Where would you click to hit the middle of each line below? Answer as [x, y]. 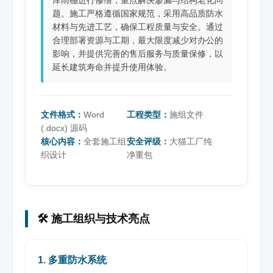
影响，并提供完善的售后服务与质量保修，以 [138, 53]
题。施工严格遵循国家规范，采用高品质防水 [138, 13]
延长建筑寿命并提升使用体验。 [112, 67]
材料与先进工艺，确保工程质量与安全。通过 [138, 27]
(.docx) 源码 [64, 128]
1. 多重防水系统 [72, 260]
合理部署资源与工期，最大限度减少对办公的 [138, 40]
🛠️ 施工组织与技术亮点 [94, 219]
